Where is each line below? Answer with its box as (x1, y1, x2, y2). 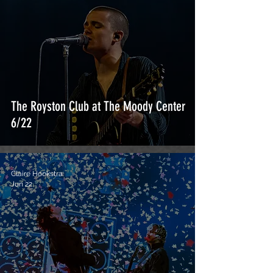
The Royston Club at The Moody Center (11, 98, 186, 115)
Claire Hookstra (11, 169, 63, 178)
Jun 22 (11, 179, 32, 188)
